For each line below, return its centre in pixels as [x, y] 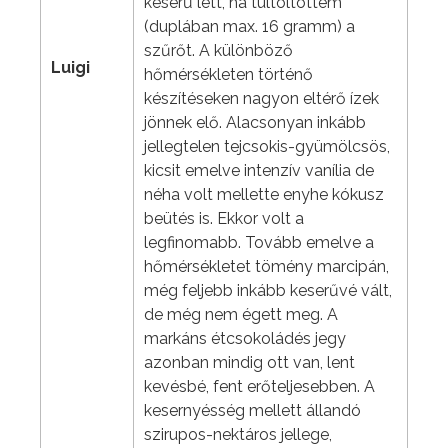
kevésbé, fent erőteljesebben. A [259, 387]
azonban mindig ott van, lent [249, 363]
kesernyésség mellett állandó [252, 411]
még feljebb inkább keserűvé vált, [268, 291]
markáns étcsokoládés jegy [245, 339]
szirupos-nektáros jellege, [238, 435]
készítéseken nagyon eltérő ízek [261, 99]
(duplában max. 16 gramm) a [249, 27]
